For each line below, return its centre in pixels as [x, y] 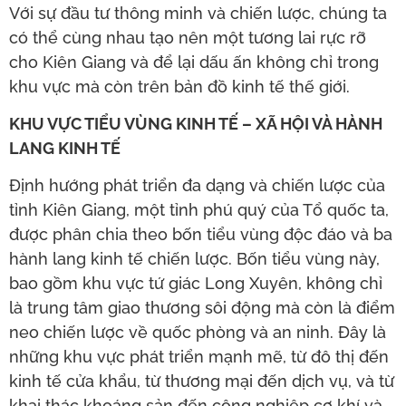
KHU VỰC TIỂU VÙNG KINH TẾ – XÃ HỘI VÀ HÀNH [196, 124]
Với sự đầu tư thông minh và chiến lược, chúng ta [198, 13]
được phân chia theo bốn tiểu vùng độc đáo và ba [201, 235]
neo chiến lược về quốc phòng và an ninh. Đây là [198, 333]
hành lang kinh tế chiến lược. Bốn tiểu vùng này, [194, 259]
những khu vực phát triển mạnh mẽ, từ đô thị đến [199, 357]
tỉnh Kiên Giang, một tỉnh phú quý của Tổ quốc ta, [199, 210]
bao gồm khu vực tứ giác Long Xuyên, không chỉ [196, 284]
